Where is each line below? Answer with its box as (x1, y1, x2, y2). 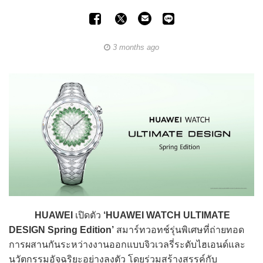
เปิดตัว (73, 210, 103, 220)
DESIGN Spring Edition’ (9, 224, 114, 235)
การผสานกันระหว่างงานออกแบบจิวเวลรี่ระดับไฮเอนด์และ (9, 239, 245, 249)
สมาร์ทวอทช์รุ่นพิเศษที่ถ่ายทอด (114, 224, 244, 235)
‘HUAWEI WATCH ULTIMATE (103, 210, 230, 220)
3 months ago (110, 42, 159, 52)
